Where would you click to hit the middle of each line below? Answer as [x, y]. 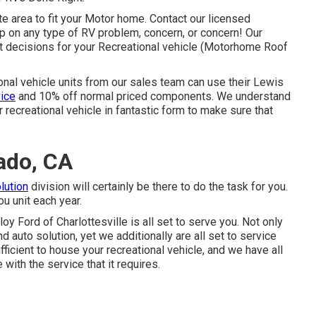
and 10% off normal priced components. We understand [153, 96]
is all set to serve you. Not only [205, 222]
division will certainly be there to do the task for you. [158, 187]
